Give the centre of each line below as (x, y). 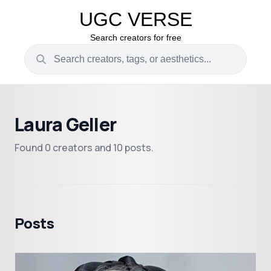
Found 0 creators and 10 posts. (84, 148)
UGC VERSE (135, 19)
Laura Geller (65, 124)
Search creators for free (135, 38)
